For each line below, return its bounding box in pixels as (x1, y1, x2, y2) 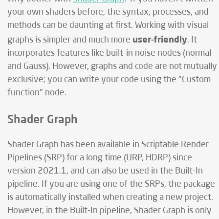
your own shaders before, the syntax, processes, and (7, 8, 209, 17)
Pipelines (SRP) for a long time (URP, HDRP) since (7, 153, 192, 162)
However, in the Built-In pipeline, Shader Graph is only (7, 206, 212, 215)
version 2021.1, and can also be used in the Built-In (7, 167, 203, 175)
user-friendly (132, 33, 187, 44)
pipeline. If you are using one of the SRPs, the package (7, 180, 215, 189)
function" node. (7, 88, 66, 97)
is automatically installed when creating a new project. (7, 193, 213, 202)
